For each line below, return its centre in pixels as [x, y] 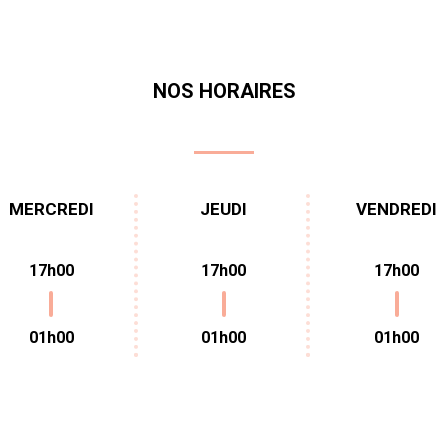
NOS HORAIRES [224, 91]
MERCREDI [51, 209]
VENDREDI [397, 209]
